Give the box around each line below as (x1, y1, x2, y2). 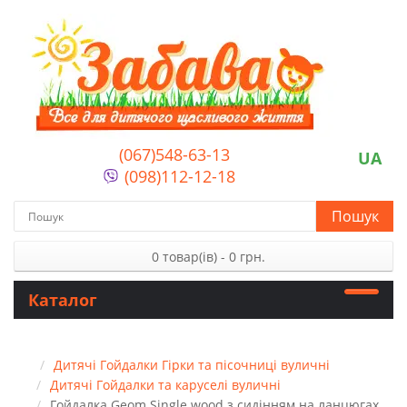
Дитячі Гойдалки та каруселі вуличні (50, 376, 281, 393)
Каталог (28, 289, 97, 311)
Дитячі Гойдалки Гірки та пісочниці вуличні (54, 356, 330, 373)
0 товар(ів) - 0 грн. (151, 248, 265, 265)
